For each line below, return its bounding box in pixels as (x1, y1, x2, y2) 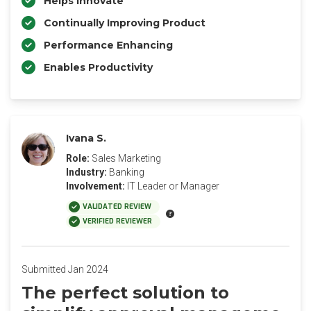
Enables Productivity (44, 61, 153, 74)
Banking (109, 167, 144, 178)
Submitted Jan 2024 (22, 264, 108, 275)
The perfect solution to (22, 283, 229, 303)
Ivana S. (66, 132, 106, 144)
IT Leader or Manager (127, 180, 219, 192)
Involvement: (66, 180, 125, 192)
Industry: (66, 167, 107, 178)
